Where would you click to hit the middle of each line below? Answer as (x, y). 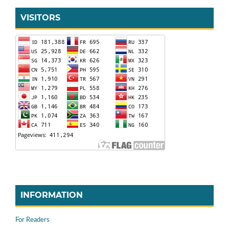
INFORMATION (52, 195)
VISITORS (40, 17)
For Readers (32, 220)
